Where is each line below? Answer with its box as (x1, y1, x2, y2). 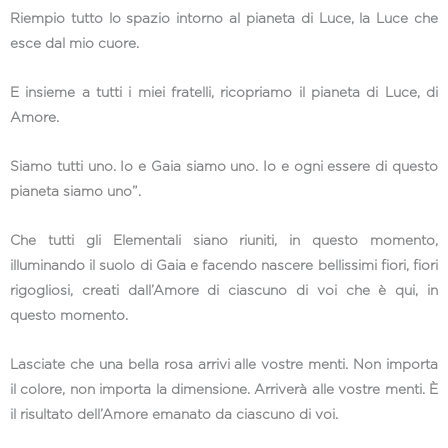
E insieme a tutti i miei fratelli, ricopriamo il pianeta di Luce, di (10, 86, 438, 101)
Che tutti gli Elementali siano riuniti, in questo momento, (10, 233, 438, 248)
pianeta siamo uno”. (10, 184, 141, 199)
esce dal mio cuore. (10, 37, 139, 52)
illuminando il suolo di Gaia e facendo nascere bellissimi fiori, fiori (10, 258, 438, 273)
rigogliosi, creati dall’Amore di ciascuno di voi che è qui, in (10, 283, 438, 298)
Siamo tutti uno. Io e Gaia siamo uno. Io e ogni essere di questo (10, 159, 438, 174)
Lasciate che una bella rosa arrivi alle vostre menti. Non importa (10, 357, 438, 372)
